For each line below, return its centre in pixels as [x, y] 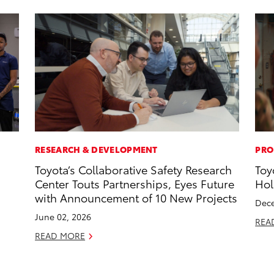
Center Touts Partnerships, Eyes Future [135, 183]
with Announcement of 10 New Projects [136, 198]
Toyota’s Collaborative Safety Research [134, 169]
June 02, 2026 [63, 217]
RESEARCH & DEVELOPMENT [96, 150]
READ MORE [60, 236]
